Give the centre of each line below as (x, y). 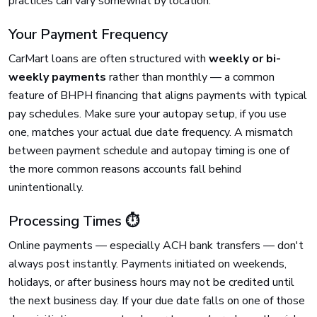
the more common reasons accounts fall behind (125, 169)
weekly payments (57, 77)
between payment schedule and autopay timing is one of (149, 151)
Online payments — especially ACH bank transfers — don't (156, 246)
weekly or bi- (245, 59)
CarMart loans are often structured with (109, 59)
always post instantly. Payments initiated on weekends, (148, 264)
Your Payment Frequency (88, 34)
